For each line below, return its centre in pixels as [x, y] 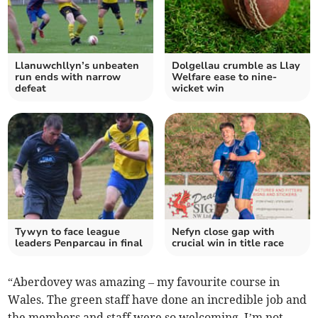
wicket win [198, 89]
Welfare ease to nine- [224, 77]
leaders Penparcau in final [79, 243]
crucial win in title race [228, 243]
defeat [31, 89]
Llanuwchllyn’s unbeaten [77, 66]
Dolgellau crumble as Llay [236, 66]
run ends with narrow [68, 77]
